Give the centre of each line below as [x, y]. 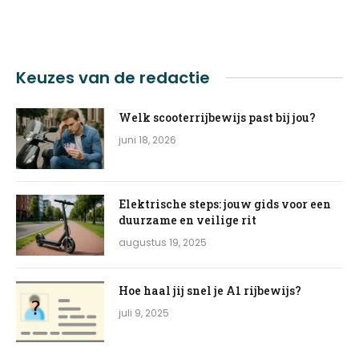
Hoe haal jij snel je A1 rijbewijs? [210, 290]
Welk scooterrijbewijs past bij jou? [217, 117]
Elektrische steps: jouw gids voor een [225, 204]
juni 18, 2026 [147, 139]
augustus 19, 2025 [163, 242]
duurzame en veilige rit [188, 220]
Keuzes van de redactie [113, 77]
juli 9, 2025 [144, 313]
